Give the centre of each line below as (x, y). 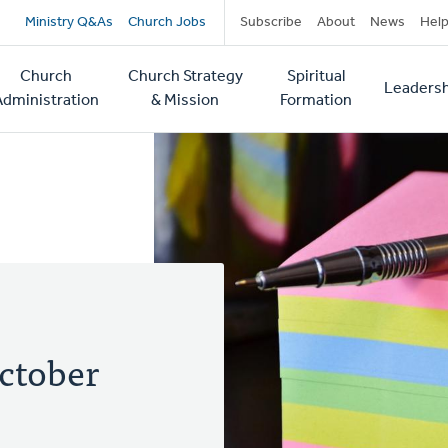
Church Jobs (166, 22)
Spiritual (315, 77)
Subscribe (270, 22)
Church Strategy (185, 77)
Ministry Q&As (68, 22)
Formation (315, 101)
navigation (110, 67)
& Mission (185, 101)
